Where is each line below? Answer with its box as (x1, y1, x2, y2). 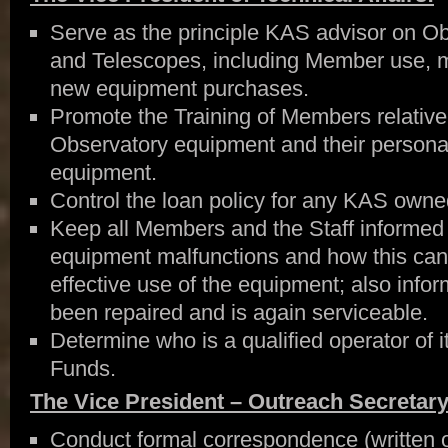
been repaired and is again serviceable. (49, 300, 428, 325)
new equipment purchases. (49, 76, 309, 101)
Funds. (49, 356, 116, 381)
